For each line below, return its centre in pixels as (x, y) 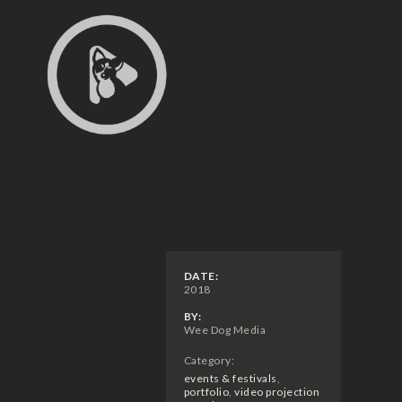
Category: (209, 360)
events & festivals (230, 378)
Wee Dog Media (224, 329)
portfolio (206, 391)
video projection (277, 391)
